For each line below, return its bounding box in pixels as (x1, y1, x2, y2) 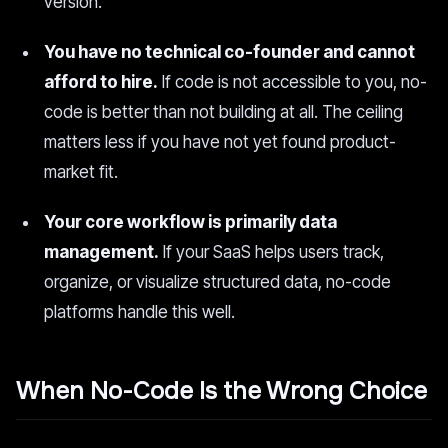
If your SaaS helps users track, (159, 242, 384, 262)
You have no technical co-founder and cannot (44, 42, 415, 62)
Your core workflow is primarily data (44, 212, 337, 232)
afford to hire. (44, 72, 158, 92)
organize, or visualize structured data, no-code (44, 272, 391, 292)
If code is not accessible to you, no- (158, 72, 427, 92)
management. (44, 242, 159, 262)
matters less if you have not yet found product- (44, 132, 396, 152)
